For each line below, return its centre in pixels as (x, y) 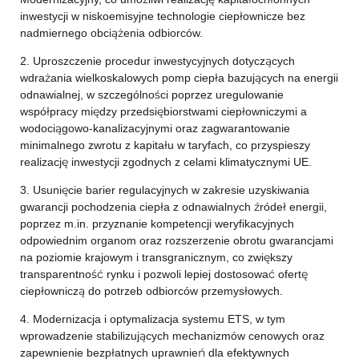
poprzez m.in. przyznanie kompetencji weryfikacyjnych (157, 224)
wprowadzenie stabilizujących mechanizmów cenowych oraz (172, 336)
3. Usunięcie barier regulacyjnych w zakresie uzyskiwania (164, 190)
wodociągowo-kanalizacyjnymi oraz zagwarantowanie (155, 128)
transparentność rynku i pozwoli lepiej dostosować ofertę (163, 274)
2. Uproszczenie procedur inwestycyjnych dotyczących (157, 61)
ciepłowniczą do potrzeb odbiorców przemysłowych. (151, 291)
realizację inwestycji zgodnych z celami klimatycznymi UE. (165, 162)
